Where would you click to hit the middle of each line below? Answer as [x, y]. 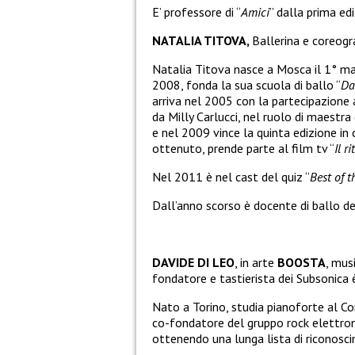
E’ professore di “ [197, 11]
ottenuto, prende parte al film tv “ [243, 148]
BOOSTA [302, 262]
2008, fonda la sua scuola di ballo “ [246, 84]
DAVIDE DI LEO [193, 262]
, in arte [256, 262]
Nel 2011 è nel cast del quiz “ [231, 176]
